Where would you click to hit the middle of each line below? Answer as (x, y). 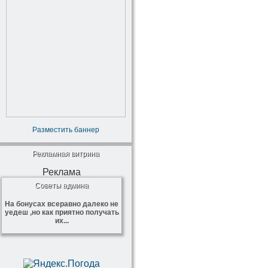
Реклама (62, 172)
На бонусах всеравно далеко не (62, 204)
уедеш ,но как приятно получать (62, 212)
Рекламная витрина (66, 154)
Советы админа (62, 185)
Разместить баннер (66, 130)
